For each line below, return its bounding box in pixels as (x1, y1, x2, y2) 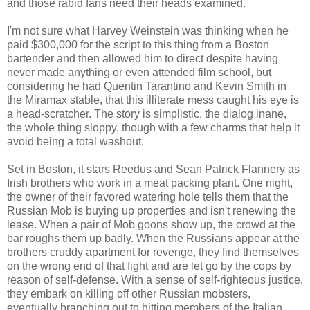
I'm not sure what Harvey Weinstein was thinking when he (7, 25, 289, 37)
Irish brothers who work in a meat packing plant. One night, (7, 177, 293, 190)
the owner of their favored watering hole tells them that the (7, 191, 289, 203)
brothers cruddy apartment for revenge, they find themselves (7, 246, 299, 259)
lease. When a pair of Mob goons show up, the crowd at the (7, 219, 295, 231)
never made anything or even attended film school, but (7, 66, 271, 79)
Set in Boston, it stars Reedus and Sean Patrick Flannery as (7, 163, 300, 176)
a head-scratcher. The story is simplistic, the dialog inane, (7, 108, 286, 120)
